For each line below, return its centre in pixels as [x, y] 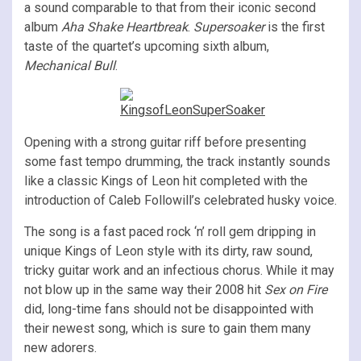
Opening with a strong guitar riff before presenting [165, 142]
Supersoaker [229, 27]
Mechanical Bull [70, 65]
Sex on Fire [296, 289]
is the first [295, 27]
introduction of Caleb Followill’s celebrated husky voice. [180, 200]
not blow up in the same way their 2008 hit [144, 289]
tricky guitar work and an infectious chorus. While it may [179, 270]
